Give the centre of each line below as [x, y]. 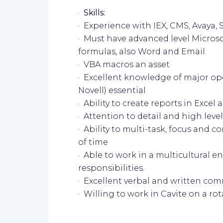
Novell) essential [112, 90]
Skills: [94, 12]
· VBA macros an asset [124, 64]
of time [93, 142]
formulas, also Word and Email [142, 51]
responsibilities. [111, 168]
